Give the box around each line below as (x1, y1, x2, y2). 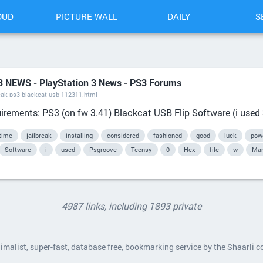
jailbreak (26, 131, 52, 140)
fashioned (153, 131, 182, 140)
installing (66, 131, 93, 140)
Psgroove (89, 145, 117, 154)
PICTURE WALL (55, 11, 117, 22)
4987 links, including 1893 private (62, 200, 201, 212)
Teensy (131, 145, 152, 154)
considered (107, 131, 139, 140)
